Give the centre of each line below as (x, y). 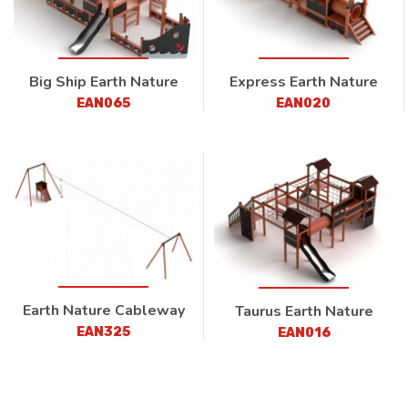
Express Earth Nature (303, 82)
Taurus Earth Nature (304, 311)
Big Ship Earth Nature (103, 82)
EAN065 (104, 104)
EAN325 (104, 331)
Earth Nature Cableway (103, 310)
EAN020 (304, 104)
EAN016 (304, 332)
